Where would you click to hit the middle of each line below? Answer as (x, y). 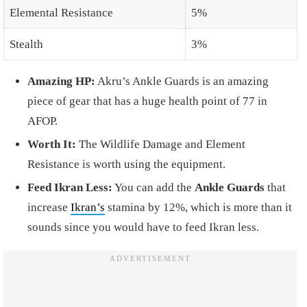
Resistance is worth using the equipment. (126, 164)
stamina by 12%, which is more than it (198, 207)
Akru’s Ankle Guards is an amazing (182, 81)
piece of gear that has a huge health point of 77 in (147, 101)
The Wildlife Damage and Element (161, 144)
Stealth (26, 44)
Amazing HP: (61, 81)
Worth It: (52, 144)
